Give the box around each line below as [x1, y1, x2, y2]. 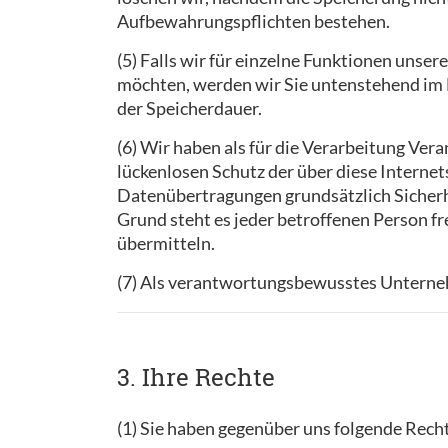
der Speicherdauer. [117, 97, 262, 119]
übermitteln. [117, 232, 215, 254]
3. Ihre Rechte [117, 361, 275, 393]
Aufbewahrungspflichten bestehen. [117, 10, 390, 32]
